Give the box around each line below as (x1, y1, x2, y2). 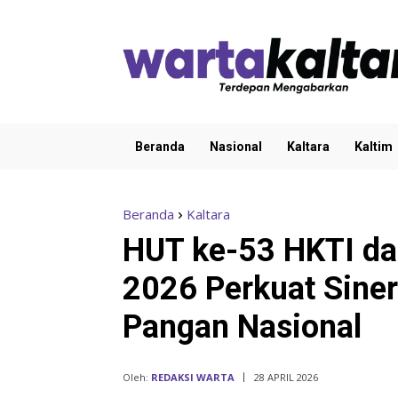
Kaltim (354, 139, 393, 155)
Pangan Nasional (123, 308, 362, 346)
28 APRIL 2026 (254, 370, 318, 385)
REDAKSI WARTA (151, 370, 235, 384)
